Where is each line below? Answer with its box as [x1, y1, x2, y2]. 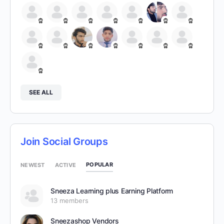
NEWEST [20, 161, 45, 168]
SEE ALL [29, 88, 53, 96]
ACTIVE [54, 161, 76, 168]
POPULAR [86, 161, 113, 168]
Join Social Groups [20, 135, 108, 147]
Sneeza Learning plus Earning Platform [50, 186, 173, 195]
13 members [50, 196, 88, 204]
